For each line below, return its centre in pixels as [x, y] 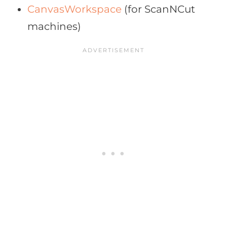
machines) [54, 27]
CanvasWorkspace [74, 9]
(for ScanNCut [158, 9]
